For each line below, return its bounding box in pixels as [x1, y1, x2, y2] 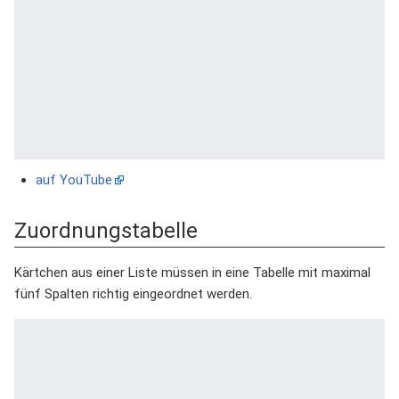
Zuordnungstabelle [14, 218, 198, 243]
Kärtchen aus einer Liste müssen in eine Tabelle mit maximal [14, 265, 370, 281]
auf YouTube [36, 172, 112, 188]
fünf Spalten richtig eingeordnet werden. [14, 286, 252, 302]
